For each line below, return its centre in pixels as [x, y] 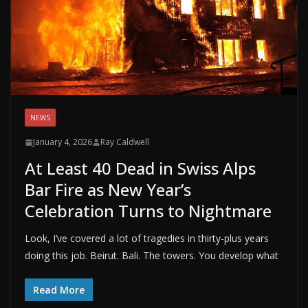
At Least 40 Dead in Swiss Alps [140, 168]
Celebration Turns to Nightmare [148, 211]
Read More [59, 290]
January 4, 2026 [63, 142]
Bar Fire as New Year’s [108, 190]
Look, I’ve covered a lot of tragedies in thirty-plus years [147, 239]
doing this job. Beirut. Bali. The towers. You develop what [152, 256]
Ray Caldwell [125, 142]
